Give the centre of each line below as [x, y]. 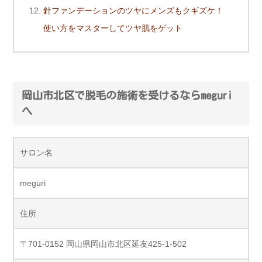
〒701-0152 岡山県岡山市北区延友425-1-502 [103, 244]
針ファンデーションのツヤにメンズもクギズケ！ [133, 11]
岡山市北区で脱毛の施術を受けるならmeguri [127, 96]
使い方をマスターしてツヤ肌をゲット [113, 28]
